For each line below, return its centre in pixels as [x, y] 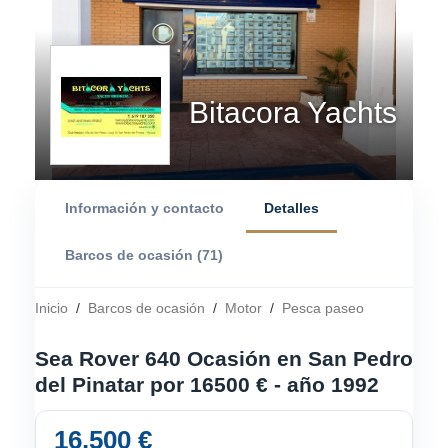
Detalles [291, 207]
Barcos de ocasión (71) [144, 254]
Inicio [51, 307]
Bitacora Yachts [293, 112]
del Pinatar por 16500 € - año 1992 [207, 384]
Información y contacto [144, 207]
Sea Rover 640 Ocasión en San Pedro [224, 358]
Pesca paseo [323, 307]
